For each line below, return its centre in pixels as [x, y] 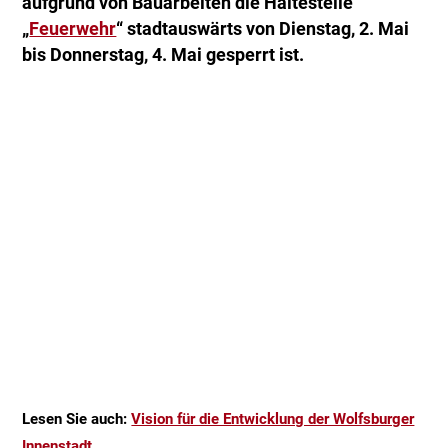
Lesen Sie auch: [77, 419]
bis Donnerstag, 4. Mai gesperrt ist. [163, 55]
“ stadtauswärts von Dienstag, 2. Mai [263, 29]
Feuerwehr [73, 29]
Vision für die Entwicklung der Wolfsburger [273, 419]
